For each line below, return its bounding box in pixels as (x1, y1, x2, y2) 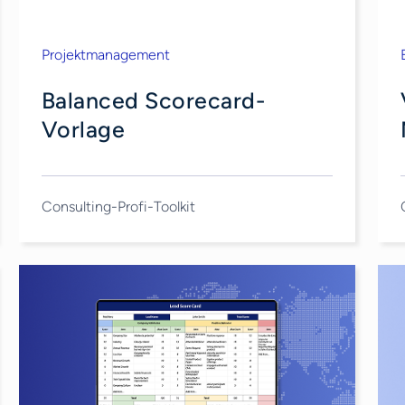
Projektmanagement (41, 46, 170, 63)
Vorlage (41, 116, 126, 143)
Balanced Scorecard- (41, 87, 266, 114)
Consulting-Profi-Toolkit (41, 197, 195, 215)
